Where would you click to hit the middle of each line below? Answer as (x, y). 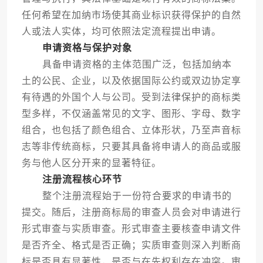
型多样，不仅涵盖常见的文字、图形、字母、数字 (131, 114)
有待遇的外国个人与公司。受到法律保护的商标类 (131, 97)
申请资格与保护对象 (87, 48)
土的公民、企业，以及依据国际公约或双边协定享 (131, 81)
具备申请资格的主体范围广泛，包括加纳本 (127, 65)
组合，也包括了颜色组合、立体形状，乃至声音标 (131, 130)
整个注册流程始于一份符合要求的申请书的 (127, 196)
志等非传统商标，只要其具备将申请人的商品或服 (131, 147)
